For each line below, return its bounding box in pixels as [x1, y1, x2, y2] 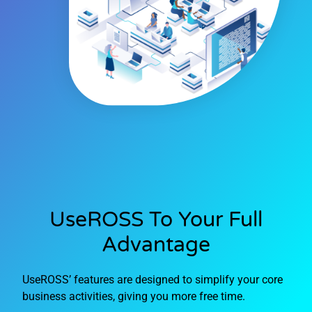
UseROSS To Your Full [49, 207, 263, 233]
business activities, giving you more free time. [22, 290, 246, 304]
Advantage [102, 232, 210, 258]
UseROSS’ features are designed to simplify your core [22, 273, 283, 287]
